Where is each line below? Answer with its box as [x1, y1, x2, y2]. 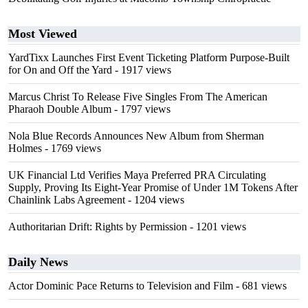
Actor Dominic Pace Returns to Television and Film [8, 280, 233, 291]
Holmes [8, 142, 42, 154]
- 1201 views [187, 221, 246, 232]
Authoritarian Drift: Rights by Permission [8, 221, 187, 232]
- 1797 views [111, 103, 170, 115]
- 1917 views [112, 64, 171, 76]
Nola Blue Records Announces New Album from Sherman [8, 130, 264, 142]
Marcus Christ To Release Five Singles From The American [8, 91, 267, 102]
